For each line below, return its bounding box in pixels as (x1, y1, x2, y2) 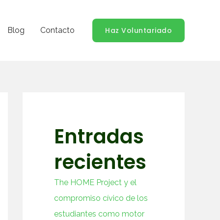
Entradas (54, 123, 144, 151)
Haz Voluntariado (105, 26, 172, 36)
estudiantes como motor (54, 209, 144, 219)
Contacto (40, 26, 75, 35)
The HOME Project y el (54, 178, 137, 188)
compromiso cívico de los (54, 193, 148, 203)
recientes (54, 148, 146, 176)
